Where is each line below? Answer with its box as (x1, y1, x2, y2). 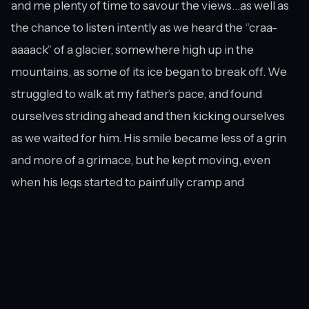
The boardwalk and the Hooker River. (6, 271, 163, 284)
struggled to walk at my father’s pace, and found (11, 87, 262, 101)
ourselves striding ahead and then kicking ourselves (11, 109, 285, 123)
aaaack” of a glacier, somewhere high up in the (11, 43, 254, 57)
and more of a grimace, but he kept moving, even (11, 153, 270, 168)
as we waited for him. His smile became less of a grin (11, 131, 286, 146)
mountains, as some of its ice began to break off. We (11, 65, 287, 79)
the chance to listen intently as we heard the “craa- (11, 21, 277, 35)
